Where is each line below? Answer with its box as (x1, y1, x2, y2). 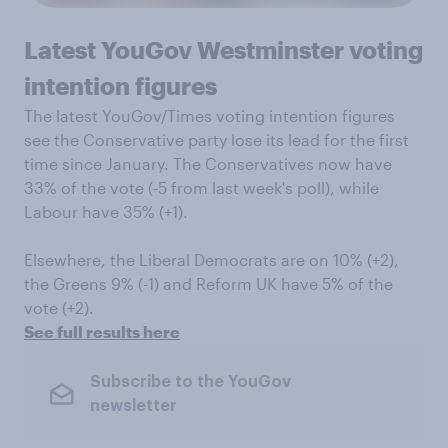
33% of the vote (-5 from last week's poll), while (24, 178, 379, 197)
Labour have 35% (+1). (24, 202, 188, 221)
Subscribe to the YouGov (89, 373, 291, 390)
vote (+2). (24, 298, 94, 317)
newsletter (89, 397, 177, 414)
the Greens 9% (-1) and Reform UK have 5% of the (24, 274, 393, 293)
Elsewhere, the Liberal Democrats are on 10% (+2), (24, 250, 399, 269)
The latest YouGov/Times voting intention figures (24, 106, 395, 125)
